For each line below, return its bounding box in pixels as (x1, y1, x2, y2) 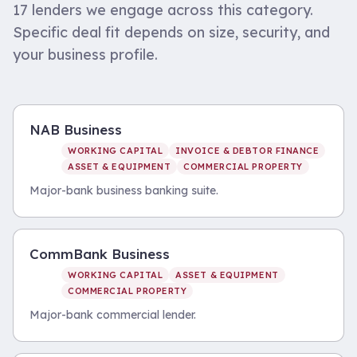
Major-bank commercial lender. (29, 308, 196, 322)
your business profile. (13, 45, 158, 64)
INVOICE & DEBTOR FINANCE (175, 145, 320, 156)
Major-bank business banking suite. (29, 183, 218, 198)
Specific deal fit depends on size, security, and (13, 23, 330, 41)
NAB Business (29, 121, 122, 138)
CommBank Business (29, 245, 170, 262)
